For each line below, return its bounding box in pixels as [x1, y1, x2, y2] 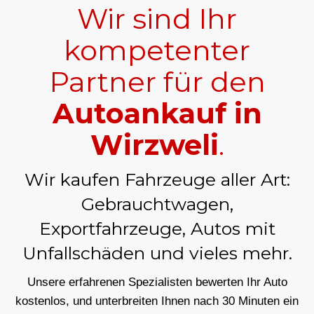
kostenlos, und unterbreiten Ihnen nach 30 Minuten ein [15, 294, 299, 308]
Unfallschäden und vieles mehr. [22, 242, 292, 264]
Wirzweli [90, 127, 219, 162]
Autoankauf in [52, 95, 262, 130]
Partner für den [48, 64, 266, 99]
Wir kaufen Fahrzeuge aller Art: [24, 168, 290, 190]
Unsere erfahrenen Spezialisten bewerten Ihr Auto [27, 275, 287, 289]
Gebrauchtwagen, [81, 193, 233, 214]
